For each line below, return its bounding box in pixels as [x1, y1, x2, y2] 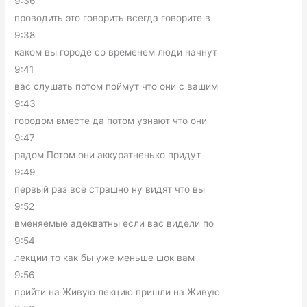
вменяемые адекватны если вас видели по [14, 217, 214, 229]
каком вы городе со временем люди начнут [14, 46, 218, 58]
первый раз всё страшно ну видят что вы [14, 183, 206, 195]
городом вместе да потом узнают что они [14, 114, 208, 126]
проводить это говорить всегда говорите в [14, 12, 211, 23]
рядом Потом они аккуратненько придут [14, 149, 201, 160]
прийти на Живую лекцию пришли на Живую [14, 286, 221, 297]
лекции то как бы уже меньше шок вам [14, 251, 195, 263]
